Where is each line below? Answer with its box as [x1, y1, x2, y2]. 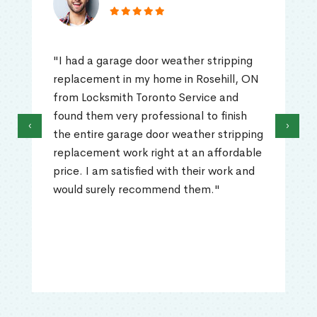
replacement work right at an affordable [53, 145, 262, 161]
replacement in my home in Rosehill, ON [53, 71, 259, 87]
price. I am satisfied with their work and [53, 163, 255, 179]
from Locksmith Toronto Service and [53, 90, 238, 105]
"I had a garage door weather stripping [53, 53, 253, 69]
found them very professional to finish [53, 108, 247, 124]
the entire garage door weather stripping [53, 127, 263, 142]
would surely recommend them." [53, 182, 220, 197]
